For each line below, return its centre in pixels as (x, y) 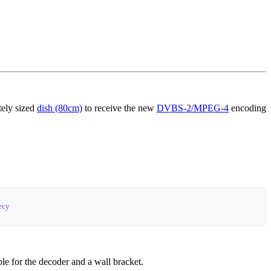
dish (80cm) (60, 108)
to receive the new (119, 108)
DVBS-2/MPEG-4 (193, 108)
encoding (247, 108)
